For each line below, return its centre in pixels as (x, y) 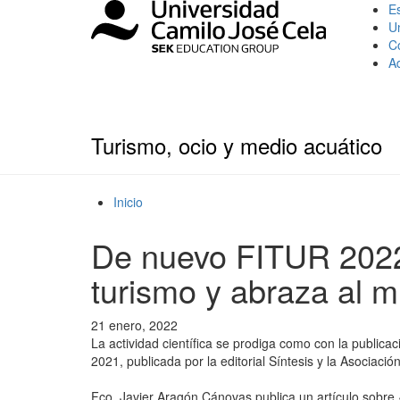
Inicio (128, 202)
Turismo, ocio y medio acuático (237, 145)
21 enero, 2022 (134, 325)
